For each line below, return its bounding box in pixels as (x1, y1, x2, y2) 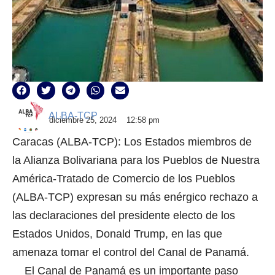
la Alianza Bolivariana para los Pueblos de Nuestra (12, 153, 260, 166)
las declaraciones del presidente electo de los (12, 209, 235, 222)
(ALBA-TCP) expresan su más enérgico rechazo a (12, 190, 258, 203)
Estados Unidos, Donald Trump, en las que (12, 227, 222, 240)
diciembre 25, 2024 (49, 115, 117, 125)
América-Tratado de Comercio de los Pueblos (12, 172, 235, 185)
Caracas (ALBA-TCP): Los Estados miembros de (12, 135, 252, 148)
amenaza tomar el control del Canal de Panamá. (12, 246, 249, 258)
